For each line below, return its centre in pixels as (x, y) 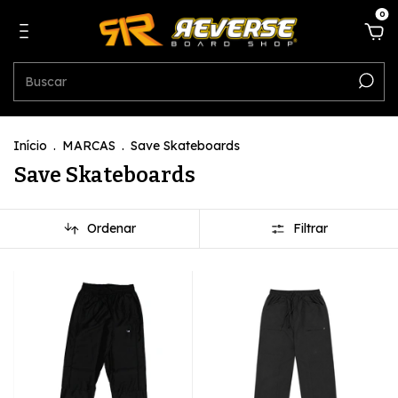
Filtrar (311, 229)
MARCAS (89, 146)
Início (30, 146)
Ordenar (111, 229)
